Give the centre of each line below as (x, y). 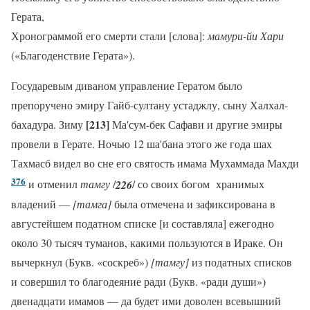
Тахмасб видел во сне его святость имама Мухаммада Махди (155, 163)
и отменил (53, 184)
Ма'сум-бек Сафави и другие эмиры (197, 125)
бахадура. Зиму (48, 125)
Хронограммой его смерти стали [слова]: (109, 36)
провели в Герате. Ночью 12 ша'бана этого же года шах (142, 144)
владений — (42, 203)
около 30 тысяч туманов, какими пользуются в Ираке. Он (147, 242)
